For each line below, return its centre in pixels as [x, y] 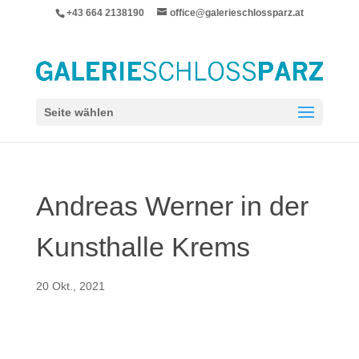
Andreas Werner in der [172, 206]
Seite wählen [79, 112]
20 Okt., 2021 [70, 286]
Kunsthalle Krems [143, 247]
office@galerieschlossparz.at [236, 13]
